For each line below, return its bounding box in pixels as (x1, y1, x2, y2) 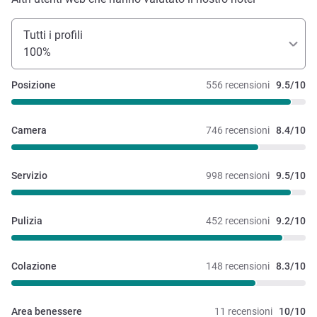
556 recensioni (206, 79, 270, 91)
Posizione (11, 79, 56, 91)
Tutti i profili (23, 28, 83, 42)
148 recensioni (206, 260, 270, 272)
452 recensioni (206, 214, 270, 226)
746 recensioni (206, 124, 270, 136)
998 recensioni (206, 169, 270, 181)
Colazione (11, 260, 57, 272)
